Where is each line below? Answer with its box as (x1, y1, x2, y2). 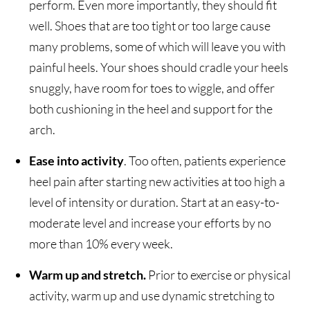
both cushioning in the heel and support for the (29, 101, 273, 117)
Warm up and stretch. (29, 267, 147, 283)
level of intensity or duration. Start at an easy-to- (29, 194, 280, 210)
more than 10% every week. (29, 236, 174, 252)
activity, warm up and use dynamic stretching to (29, 288, 275, 304)
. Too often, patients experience (124, 153, 286, 169)
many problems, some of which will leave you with (29, 39, 286, 55)
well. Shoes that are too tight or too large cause (29, 18, 271, 34)
